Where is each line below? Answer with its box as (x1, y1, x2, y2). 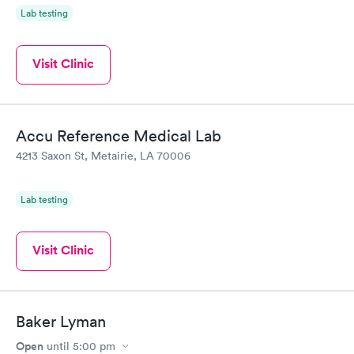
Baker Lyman (16, 312, 106, 331)
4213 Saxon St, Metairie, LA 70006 (16, 148, 190, 163)
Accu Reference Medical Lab (16, 126, 221, 145)
